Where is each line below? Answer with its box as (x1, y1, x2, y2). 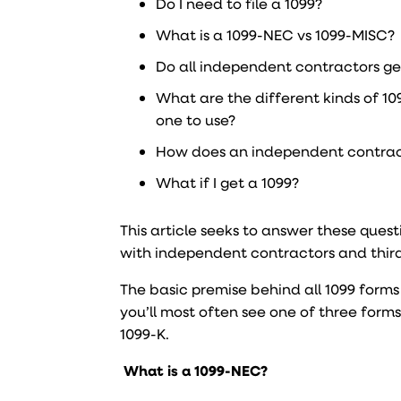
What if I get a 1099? (156, 173, 303, 192)
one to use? (156, 110, 236, 129)
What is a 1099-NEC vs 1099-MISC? (156, 25, 396, 44)
